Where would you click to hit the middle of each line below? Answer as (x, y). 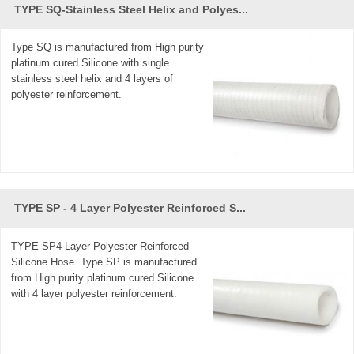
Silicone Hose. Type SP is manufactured (104, 262)
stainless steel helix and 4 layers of (92, 78)
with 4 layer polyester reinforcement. (94, 293)
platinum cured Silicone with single (90, 62)
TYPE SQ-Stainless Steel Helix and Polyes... (131, 9)
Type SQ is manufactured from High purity (108, 47)
